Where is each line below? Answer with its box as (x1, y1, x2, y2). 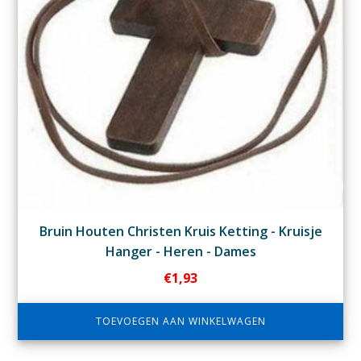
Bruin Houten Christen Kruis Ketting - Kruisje (39, 222, 322, 240)
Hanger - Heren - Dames (105, 242, 256, 260)
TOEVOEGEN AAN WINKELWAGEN (95, 313, 266, 328)
